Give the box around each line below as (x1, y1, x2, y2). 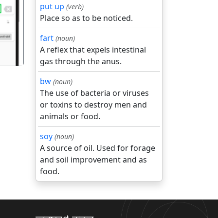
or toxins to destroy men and (40, 99, 147, 110)
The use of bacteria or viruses (40, 88, 149, 98)
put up (40, 1, 64, 12)
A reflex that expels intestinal (40, 44, 146, 55)
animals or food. (40, 111, 100, 122)
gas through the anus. (40, 56, 122, 67)
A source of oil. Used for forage (40, 143, 155, 153)
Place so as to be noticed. (40, 13, 133, 23)
